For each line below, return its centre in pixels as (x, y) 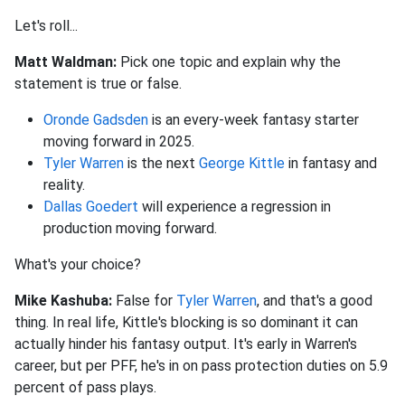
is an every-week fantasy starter (254, 120)
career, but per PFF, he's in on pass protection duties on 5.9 (201, 366)
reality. (66, 185)
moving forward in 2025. (121, 142)
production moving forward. (132, 229)
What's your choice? (78, 265)
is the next (161, 164)
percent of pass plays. (85, 388)
